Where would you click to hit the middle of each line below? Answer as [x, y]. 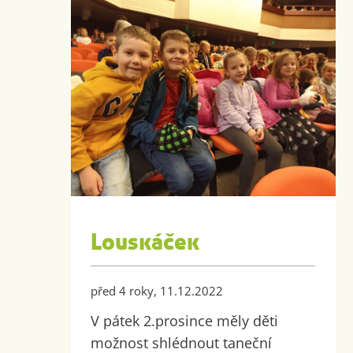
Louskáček [145, 243]
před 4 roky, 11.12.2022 [157, 291]
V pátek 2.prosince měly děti [185, 321]
